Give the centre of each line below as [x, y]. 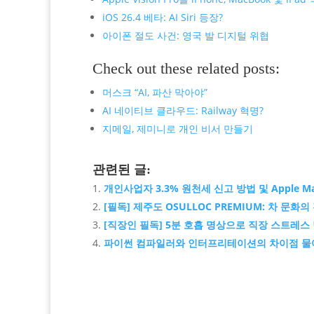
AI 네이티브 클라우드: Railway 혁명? [183, 110]
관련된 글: [122, 169]
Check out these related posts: [186, 68]
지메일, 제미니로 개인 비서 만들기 [178, 128]
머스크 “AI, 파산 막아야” [155, 92]
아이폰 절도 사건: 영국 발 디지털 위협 [186, 35]
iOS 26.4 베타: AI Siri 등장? [163, 17]
